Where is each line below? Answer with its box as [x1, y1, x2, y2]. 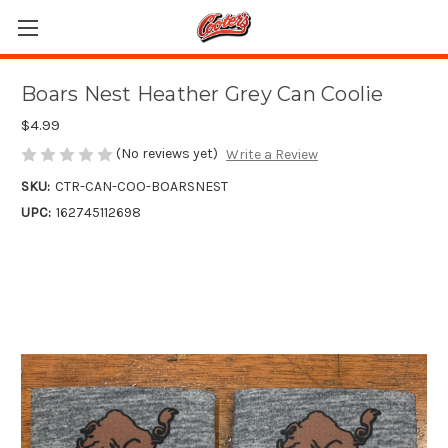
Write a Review [225, 146, 318, 164]
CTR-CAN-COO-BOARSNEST [54, 178, 228, 196]
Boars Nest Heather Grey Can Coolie [21, 82, 384, 107]
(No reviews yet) [116, 145, 218, 162]
